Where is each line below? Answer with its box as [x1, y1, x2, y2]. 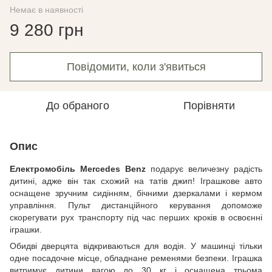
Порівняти [183, 100, 235, 112]
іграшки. [10, 225, 42, 234]
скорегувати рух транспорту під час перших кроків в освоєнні [10, 212, 262, 222]
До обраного [46, 100, 109, 112]
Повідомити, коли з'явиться [66, 61, 206, 73]
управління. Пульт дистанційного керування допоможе [10, 200, 262, 210]
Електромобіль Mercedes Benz [10, 164, 146, 174]
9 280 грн [10, 21, 83, 39]
